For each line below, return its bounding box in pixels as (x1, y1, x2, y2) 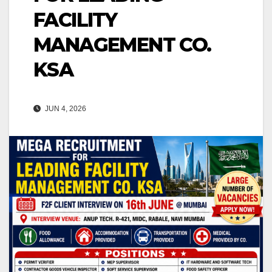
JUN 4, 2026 (43, 104, 86, 114)
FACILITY (33, 8, 117, 32)
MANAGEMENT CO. (33, 33, 211, 57)
